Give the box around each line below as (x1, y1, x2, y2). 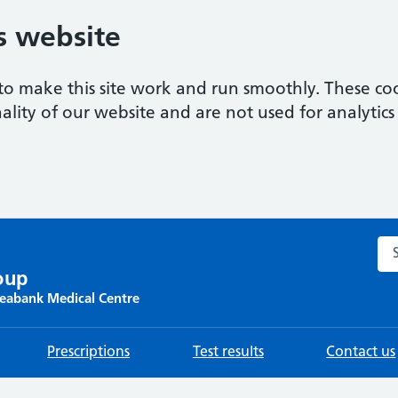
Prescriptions (47, 346, 131, 360)
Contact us (326, 346, 396, 360)
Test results (192, 346, 264, 360)
